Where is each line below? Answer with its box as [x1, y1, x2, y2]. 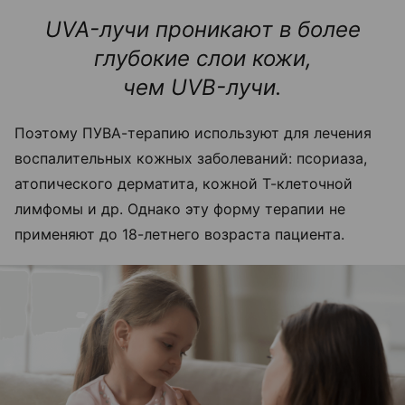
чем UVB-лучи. [123, 73, 282, 100]
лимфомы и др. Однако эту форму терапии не [14, 199, 345, 218]
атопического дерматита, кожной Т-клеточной [14, 174, 353, 193]
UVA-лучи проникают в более [44, 15, 361, 42]
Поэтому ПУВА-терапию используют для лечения [14, 123, 372, 142]
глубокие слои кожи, [93, 44, 312, 71]
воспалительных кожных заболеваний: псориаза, [14, 148, 367, 167]
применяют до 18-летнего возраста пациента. [14, 224, 344, 243]
